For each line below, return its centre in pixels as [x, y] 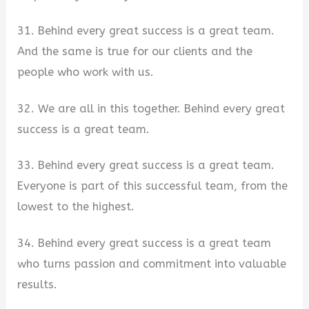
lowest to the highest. [76, 207]
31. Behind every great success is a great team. [146, 31]
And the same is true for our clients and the [135, 52]
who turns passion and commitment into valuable [152, 264]
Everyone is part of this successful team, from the [153, 186]
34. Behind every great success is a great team [144, 243]
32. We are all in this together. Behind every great [151, 108]
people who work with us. [86, 72]
